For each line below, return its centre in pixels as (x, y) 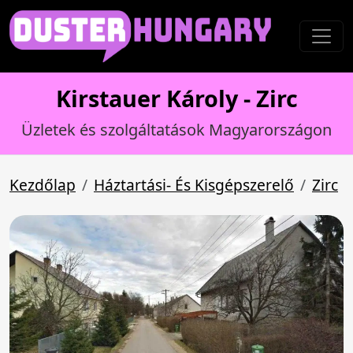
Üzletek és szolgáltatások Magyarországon (176, 130)
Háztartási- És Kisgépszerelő (194, 185)
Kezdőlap (43, 185)
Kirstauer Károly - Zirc (176, 98)
